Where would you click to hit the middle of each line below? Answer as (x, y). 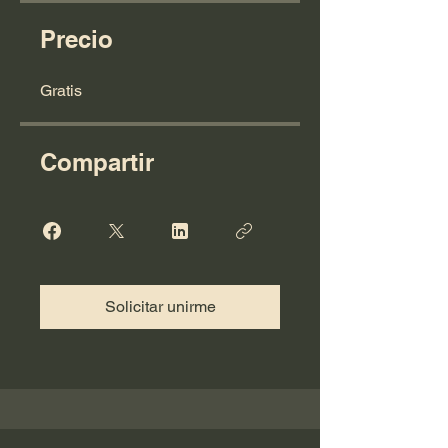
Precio (76, 39)
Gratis (61, 91)
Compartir (97, 162)
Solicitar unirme (160, 307)
